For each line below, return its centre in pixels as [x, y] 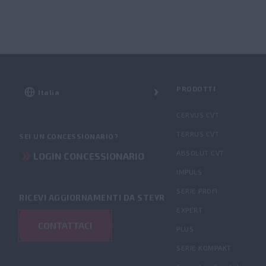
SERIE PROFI [197, 191]
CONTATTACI [65, 225]
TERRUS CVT [198, 134]
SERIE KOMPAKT [204, 248]
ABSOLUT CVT [200, 153]
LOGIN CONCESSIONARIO [89, 156]
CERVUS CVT [198, 115]
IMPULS [189, 172]
